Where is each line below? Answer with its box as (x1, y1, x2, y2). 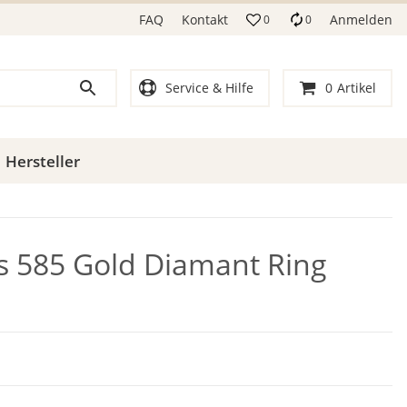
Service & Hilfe (165, 78, 253, 96)
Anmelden (330, 11, 392, 28)
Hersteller (5, 151, 80, 172)
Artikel (337, 78, 376, 96)
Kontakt (182, 11, 228, 28)
